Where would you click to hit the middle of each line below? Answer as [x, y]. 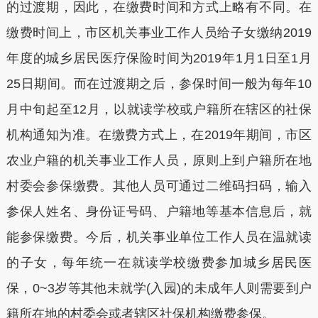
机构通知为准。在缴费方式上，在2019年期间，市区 [159, 135]
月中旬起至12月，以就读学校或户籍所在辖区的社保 [159, 109]
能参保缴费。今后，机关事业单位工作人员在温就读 [159, 237]
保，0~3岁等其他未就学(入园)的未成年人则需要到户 [159, 288]
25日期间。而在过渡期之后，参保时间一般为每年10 [159, 83]
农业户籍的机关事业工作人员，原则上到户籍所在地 [159, 160]
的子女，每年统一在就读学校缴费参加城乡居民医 [159, 262]
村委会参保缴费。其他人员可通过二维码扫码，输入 [159, 186]
